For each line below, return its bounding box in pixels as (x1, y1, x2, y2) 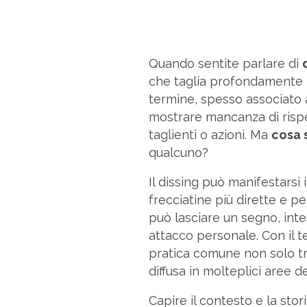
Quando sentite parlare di (149, 56, 302, 71)
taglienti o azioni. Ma (149, 127, 271, 142)
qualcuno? (149, 145, 208, 160)
